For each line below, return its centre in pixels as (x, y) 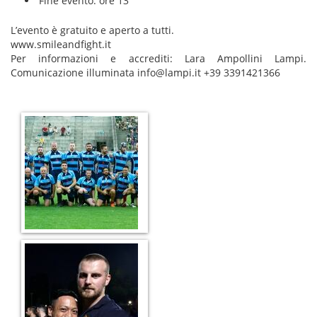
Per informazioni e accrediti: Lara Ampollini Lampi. (158, 59)
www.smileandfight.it (61, 45)
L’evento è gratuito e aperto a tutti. (92, 30)
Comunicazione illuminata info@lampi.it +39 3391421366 (145, 73)
